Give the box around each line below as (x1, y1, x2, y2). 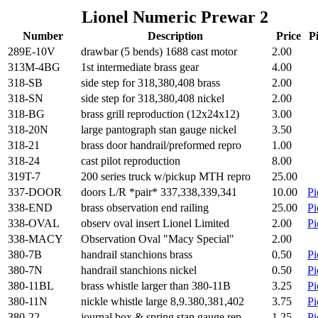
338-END (8, 202, 53, 214)
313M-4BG (8, 61, 60, 73)
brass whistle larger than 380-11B (81, 280, 231, 292)
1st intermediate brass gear (81, 61, 199, 73)
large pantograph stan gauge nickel (81, 124, 236, 136)
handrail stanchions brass (81, 248, 192, 261)
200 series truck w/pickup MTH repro (81, 170, 251, 182)
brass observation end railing (81, 202, 209, 214)
